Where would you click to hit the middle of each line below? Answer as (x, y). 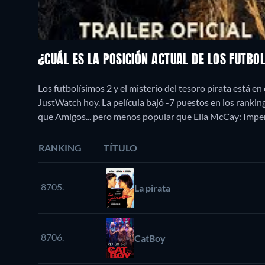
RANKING (60, 147)
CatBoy (150, 238)
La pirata (152, 188)
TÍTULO (120, 147)
